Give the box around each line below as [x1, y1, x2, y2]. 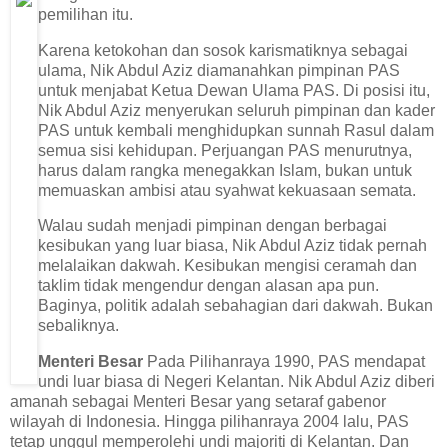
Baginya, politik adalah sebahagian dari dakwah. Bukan [38, 297, 433, 315]
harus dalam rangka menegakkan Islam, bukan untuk [38, 161, 412, 179]
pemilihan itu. [38, 5, 133, 23]
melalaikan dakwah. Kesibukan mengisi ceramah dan [38, 257, 417, 275]
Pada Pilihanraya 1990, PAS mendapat [143, 353, 425, 371]
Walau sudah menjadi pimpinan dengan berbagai [38, 217, 387, 235]
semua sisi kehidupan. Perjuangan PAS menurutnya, [38, 141, 412, 159]
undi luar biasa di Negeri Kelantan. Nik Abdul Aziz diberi [38, 373, 435, 391]
